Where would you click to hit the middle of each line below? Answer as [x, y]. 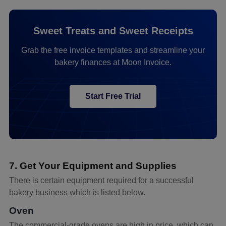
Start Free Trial [113, 96]
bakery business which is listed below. [77, 192]
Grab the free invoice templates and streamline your [113, 50]
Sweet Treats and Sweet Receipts [113, 31]
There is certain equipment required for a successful [101, 180]
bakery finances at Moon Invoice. [113, 63]
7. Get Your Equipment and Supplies [93, 165]
